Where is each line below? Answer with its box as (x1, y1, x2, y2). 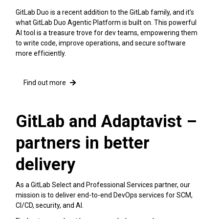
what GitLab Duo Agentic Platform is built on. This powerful (16, 18, 197, 26)
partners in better (16, 132, 150, 153)
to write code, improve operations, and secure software (16, 39, 186, 47)
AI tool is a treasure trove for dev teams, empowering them (16, 28, 197, 37)
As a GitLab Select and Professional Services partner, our (16, 181, 190, 189)
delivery (16, 154, 75, 174)
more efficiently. (16, 49, 66, 57)
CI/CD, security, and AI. (16, 201, 84, 210)
